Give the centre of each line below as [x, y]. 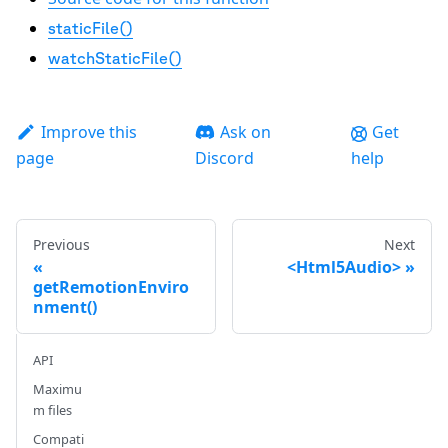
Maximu [57, 388]
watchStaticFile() [115, 57]
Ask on [245, 131]
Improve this [88, 131]
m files [52, 409]
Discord [224, 157]
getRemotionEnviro [111, 286]
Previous [61, 244]
